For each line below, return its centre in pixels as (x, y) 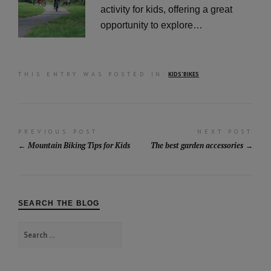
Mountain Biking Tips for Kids (79, 145)
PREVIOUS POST (58, 131)
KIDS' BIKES (184, 74)
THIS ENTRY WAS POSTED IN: (93, 74)
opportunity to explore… (151, 25)
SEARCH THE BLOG (59, 203)
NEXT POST (225, 131)
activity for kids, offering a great (166, 9)
